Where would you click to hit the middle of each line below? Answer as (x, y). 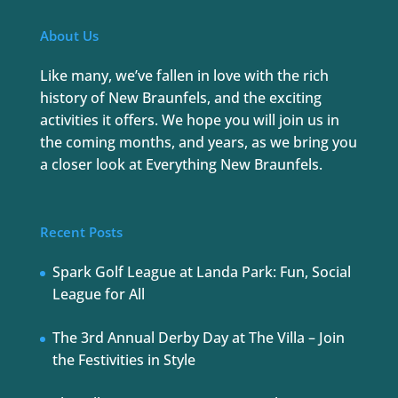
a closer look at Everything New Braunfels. (181, 165)
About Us (69, 36)
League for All (98, 295)
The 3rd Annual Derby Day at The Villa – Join (198, 338)
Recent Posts (81, 232)
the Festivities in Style (123, 360)
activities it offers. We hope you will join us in (189, 120)
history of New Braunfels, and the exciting (180, 98)
